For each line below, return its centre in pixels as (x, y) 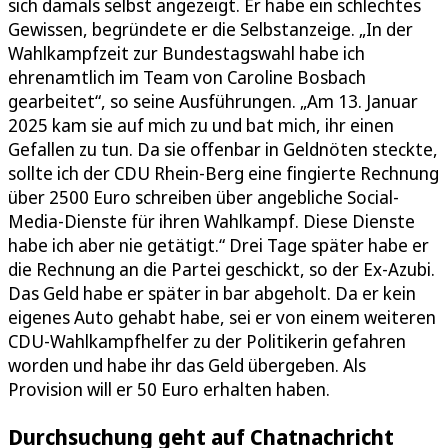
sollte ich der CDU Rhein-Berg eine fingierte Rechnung (223, 172)
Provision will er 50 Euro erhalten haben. (169, 388)
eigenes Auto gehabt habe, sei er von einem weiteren (222, 316)
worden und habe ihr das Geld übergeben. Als (187, 364)
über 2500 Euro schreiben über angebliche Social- (203, 196)
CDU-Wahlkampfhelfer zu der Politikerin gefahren (207, 340)
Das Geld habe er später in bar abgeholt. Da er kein (212, 292)
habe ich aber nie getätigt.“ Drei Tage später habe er (218, 244)
